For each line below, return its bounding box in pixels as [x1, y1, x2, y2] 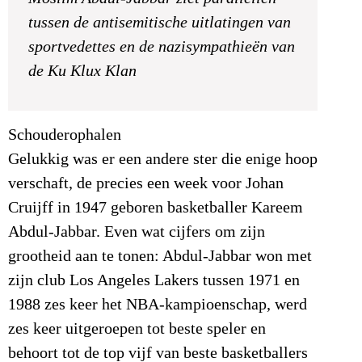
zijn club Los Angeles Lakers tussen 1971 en [8, 271, 300, 289]
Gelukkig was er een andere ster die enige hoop [8, 149, 318, 168]
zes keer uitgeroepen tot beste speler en [8, 319, 266, 338]
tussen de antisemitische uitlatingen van [28, 13, 291, 32]
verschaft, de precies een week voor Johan [8, 174, 284, 192]
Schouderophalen [8, 125, 121, 144]
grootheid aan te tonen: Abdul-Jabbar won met [8, 246, 312, 265]
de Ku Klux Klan [28, 61, 137, 80]
